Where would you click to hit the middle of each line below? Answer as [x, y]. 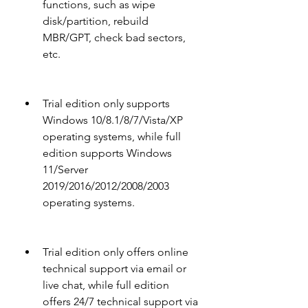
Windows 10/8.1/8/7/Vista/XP [113, 120]
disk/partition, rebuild [96, 21]
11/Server [65, 169]
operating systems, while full [112, 136]
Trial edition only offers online [115, 252]
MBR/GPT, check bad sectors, [114, 37]
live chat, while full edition [106, 285]
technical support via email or [114, 268]
